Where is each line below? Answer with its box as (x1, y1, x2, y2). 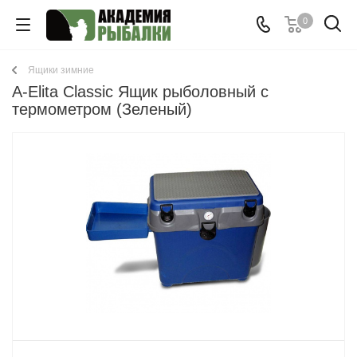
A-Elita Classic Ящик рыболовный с (12, 83, 269, 100)
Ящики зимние (28, 65, 94, 76)
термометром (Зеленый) (12, 100, 192, 118)
